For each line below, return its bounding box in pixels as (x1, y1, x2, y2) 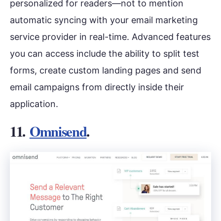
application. (10, 98, 58, 109)
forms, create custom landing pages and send (10, 65, 201, 75)
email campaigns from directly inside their (10, 81, 184, 92)
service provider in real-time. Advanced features (10, 31, 211, 42)
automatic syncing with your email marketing (10, 14, 198, 25)
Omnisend (29, 121, 87, 142)
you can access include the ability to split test (10, 48, 199, 59)
